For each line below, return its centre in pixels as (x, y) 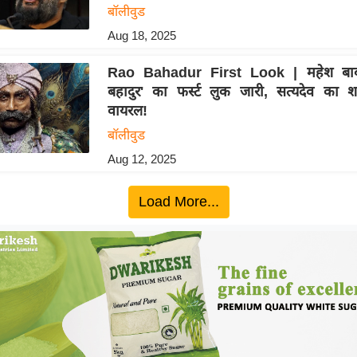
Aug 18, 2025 (141, 35)
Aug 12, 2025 (141, 159)
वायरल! (127, 110)
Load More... (178, 201)
